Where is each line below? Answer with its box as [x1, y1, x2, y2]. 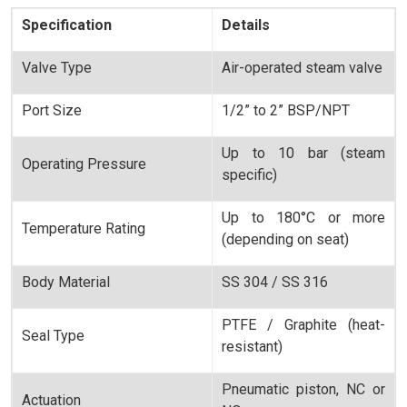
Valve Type [22, 59, 92, 76]
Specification [22, 16, 112, 34]
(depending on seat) [222, 231, 349, 248]
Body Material [22, 273, 110, 291]
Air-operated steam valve [222, 59, 382, 76]
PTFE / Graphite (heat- [222, 316, 385, 333]
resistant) [222, 338, 283, 355]
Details [222, 16, 270, 34]
